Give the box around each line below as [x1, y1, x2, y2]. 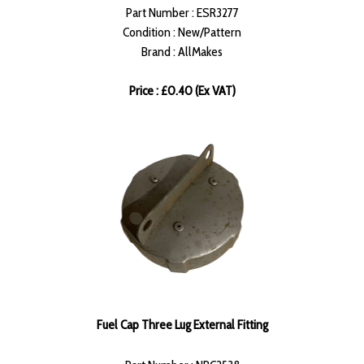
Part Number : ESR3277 [125, 5, 239, 21]
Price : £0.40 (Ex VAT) [128, 83, 236, 99]
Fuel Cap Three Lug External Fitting [96, 317, 268, 333]
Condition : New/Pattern [123, 24, 241, 41]
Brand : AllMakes [141, 44, 223, 60]
